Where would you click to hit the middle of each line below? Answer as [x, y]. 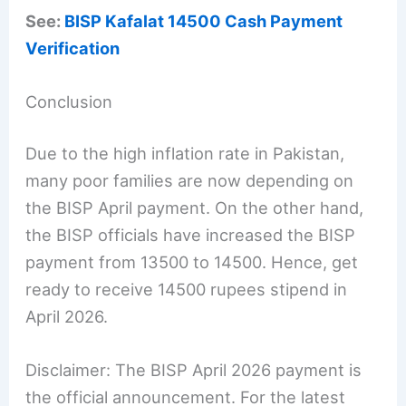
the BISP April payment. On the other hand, [195, 208]
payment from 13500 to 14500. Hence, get [192, 262]
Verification [73, 48]
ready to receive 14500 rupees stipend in [187, 290]
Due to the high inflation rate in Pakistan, [185, 154]
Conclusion [69, 101]
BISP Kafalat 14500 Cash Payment [204, 20]
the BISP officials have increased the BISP [191, 235]
